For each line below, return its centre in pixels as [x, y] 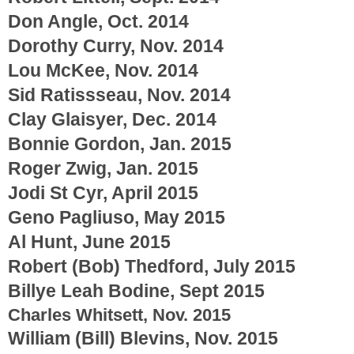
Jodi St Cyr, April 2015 [103, 192]
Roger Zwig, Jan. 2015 [103, 168]
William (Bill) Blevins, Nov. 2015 [143, 338]
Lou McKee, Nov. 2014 [103, 70]
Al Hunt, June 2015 [89, 241]
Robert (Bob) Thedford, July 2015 [152, 266]
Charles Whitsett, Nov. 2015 [119, 314]
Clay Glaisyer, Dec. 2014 [112, 119]
